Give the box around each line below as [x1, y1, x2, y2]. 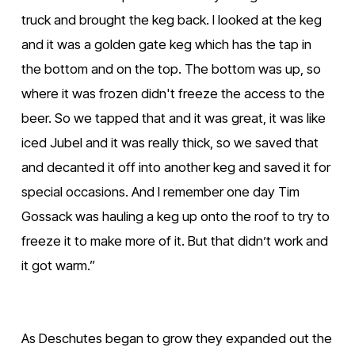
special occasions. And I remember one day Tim [21, 183, 300, 200]
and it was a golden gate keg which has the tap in [21, 36, 311, 52]
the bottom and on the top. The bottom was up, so [21, 60, 321, 77]
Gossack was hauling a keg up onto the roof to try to [21, 208, 330, 224]
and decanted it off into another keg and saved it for [21, 158, 330, 175]
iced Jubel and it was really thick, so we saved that [21, 134, 319, 151]
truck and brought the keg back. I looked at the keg [21, 11, 322, 28]
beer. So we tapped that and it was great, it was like [21, 109, 326, 126]
